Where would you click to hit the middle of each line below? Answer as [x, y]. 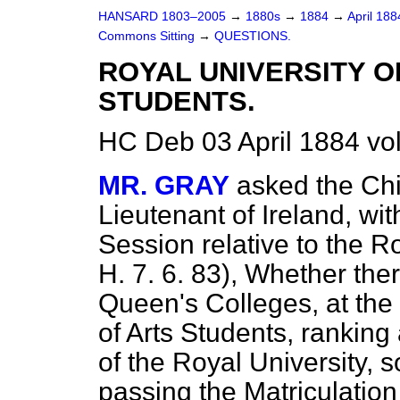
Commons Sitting [148, 36]
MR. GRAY [164, 185]
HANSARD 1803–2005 [162, 17]
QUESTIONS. [253, 36]
